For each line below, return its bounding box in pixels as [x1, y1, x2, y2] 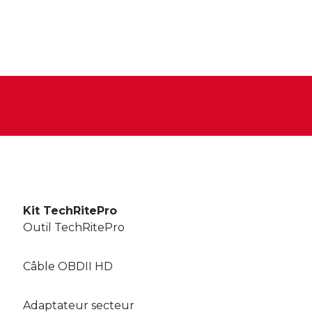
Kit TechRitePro [23, 203, 117, 217]
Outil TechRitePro [23, 220, 125, 234]
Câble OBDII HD [23, 259, 113, 273]
